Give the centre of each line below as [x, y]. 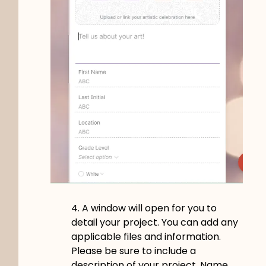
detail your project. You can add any [154, 222]
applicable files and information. [146, 236]
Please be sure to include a [133, 251]
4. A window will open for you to [144, 208]
